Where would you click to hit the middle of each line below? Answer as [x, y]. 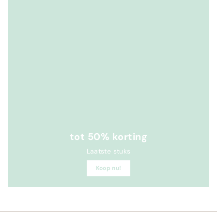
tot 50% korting [108, 136]
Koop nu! [108, 168]
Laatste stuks [108, 151]
